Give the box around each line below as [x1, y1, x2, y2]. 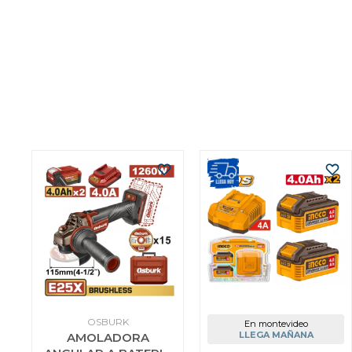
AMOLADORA [66, 330, 149, 345]
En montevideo [244, 318, 308, 329]
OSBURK [86, 316, 129, 328]
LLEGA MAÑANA [238, 329, 313, 340]
